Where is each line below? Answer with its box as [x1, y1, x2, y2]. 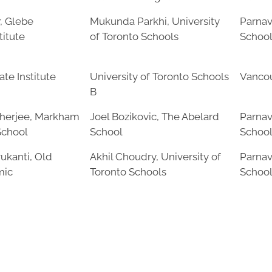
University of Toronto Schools [90, 70, 229, 83]
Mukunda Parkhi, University [90, 15, 220, 27]
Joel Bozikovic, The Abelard [90, 110, 219, 123]
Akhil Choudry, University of [90, 151, 221, 163]
